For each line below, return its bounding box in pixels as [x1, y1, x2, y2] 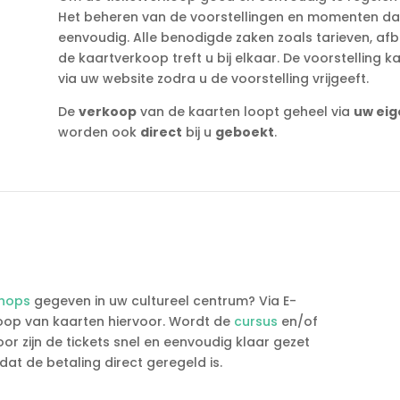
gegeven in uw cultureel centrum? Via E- [30, 292, 297, 311]
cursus [234, 312, 279, 331]
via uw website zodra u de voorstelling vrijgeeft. [57, 69, 369, 87]
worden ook [57, 122, 140, 141]
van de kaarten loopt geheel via [136, 102, 354, 121]
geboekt [214, 122, 274, 141]
